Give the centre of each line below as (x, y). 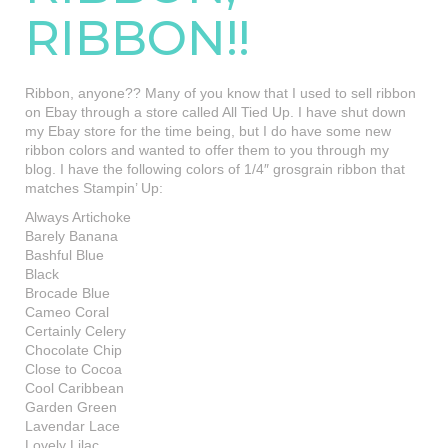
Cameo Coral (67, 312)
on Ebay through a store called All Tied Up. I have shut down (215, 112)
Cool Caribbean (74, 388)
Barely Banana (71, 236)
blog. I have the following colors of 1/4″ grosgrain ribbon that (215, 169)
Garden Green (71, 407)
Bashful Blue (64, 255)
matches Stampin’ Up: (94, 188)
